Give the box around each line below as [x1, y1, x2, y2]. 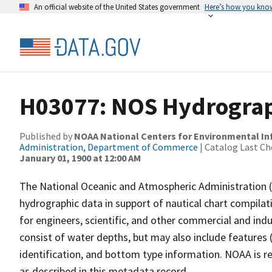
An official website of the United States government [34, 2, 200, 12]
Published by [19, 130, 74, 142]
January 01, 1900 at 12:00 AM [19, 152, 141, 164]
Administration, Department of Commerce [19, 141, 198, 153]
